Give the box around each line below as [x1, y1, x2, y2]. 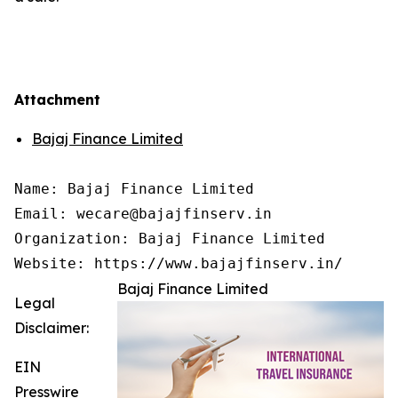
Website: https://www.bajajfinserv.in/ [14, 254, 343, 272]
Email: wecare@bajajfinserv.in [14, 204, 272, 222]
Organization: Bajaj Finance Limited [14, 229, 325, 247]
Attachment [14, 90, 100, 108]
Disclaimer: [14, 318, 89, 337]
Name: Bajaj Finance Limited [14, 179, 254, 197]
